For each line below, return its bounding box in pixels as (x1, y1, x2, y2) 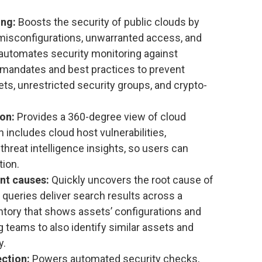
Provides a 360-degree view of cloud (15, 110, 186, 123)
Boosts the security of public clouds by (16, 15, 199, 28)
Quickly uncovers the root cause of (49, 173, 213, 186)
